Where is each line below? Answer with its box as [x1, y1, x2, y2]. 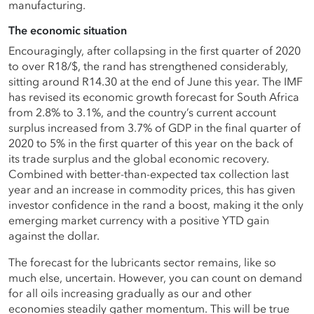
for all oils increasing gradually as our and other [8, 289, 252, 301]
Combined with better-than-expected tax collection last [8, 170, 289, 182]
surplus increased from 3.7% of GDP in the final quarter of [8, 123, 301, 135]
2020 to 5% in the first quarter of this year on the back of [8, 139, 293, 151]
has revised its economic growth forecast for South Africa [8, 93, 299, 104]
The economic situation [8, 26, 127, 38]
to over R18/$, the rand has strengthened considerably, [8, 62, 288, 74]
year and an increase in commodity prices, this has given [8, 185, 295, 197]
